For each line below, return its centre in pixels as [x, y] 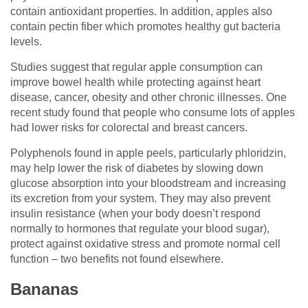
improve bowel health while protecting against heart [135, 82]
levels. [26, 41]
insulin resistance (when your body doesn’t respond [135, 213]
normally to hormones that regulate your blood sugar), [140, 228]
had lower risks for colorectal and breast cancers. [129, 127]
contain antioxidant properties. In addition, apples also [141, 11]
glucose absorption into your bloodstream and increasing [148, 183]
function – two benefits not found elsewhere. [117, 258]
